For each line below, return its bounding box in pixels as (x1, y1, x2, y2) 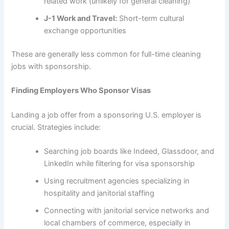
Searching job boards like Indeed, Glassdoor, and (44, 147, 215, 156)
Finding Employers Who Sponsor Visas (11, 86, 151, 96)
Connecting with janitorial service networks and (44, 206, 210, 216)
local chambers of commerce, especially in (44, 218, 191, 228)
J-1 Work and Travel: (44, 14, 118, 24)
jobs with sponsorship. (11, 62, 91, 72)
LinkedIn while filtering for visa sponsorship (44, 159, 195, 169)
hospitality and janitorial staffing (44, 189, 155, 198)
